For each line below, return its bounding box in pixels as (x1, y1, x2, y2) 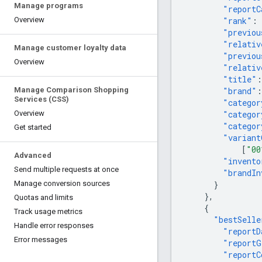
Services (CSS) (14, 95, 69, 104)
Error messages (14, 235, 67, 244)
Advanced (14, 151, 51, 160)
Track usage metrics (14, 207, 82, 216)
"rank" (223, 15, 252, 26)
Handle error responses (14, 221, 94, 230)
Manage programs (14, 1, 83, 10)
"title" (223, 73, 257, 85)
